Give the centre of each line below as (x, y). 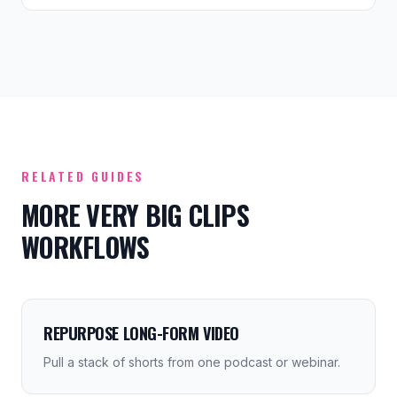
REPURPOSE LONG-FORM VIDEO (141, 333)
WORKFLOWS (86, 247)
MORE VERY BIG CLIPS (135, 215)
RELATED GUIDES (83, 176)
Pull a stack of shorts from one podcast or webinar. (192, 362)
